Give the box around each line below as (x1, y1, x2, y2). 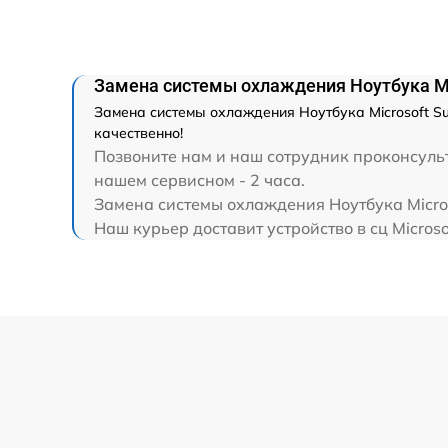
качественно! (94, 123, 183, 142)
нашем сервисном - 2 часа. (94, 169, 305, 190)
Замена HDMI (124, 6, 230, 27)
